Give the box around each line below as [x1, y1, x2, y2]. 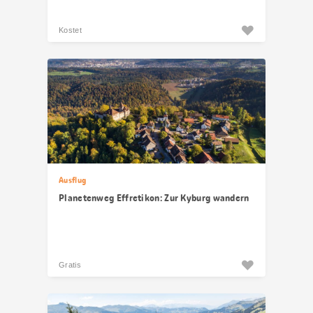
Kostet [59, 26, 82, 34]
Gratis [59, 261, 81, 269]
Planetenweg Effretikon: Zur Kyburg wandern [59, 191, 249, 204]
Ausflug [59, 175, 87, 186]
